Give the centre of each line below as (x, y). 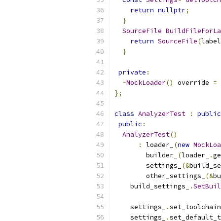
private (132, 72)
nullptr (172, 10)
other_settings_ (160, 176)
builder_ (146, 155)
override (193, 83)
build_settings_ (152, 186)
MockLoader (146, 83)
